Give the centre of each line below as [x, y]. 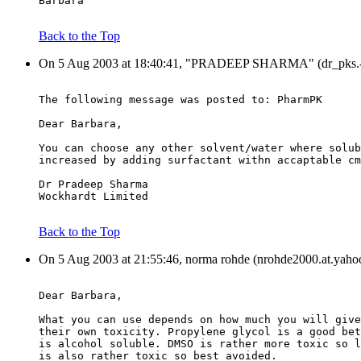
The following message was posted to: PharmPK [180, 100]
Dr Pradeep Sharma [93, 185]
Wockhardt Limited [93, 197]
